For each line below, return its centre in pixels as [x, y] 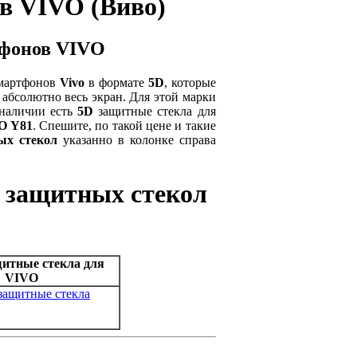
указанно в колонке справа [136, 140]
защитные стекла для [155, 112]
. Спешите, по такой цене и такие [124, 126]
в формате [116, 83]
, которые [190, 83]
